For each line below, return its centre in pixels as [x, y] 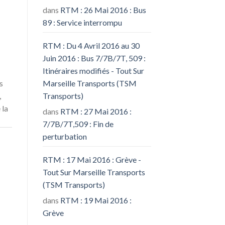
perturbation [65, 136]
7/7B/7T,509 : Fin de [78, 124]
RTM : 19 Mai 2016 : [96, 200]
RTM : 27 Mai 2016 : [96, 111]
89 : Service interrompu [82, 22]
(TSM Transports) [74, 184]
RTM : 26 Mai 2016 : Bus [103, 10]
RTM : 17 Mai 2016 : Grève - [92, 159]
